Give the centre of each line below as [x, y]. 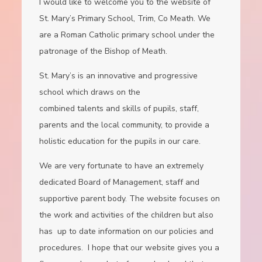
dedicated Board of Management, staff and [120, 182]
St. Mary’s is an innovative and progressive [119, 75]
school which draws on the [90, 92]
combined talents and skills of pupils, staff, [119, 108]
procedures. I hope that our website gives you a [130, 247]
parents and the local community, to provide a [125, 125]
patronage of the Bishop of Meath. [104, 51]
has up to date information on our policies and [127, 231]
